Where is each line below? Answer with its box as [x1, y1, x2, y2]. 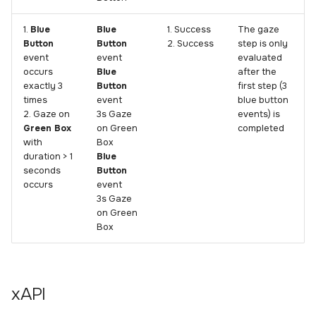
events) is [238, 109, 280, 121]
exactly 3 [23, 80, 63, 92]
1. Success [167, 24, 211, 36]
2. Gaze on [23, 109, 70, 121]
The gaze [238, 24, 279, 36]
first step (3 [238, 80, 287, 92]
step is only [238, 38, 288, 50]
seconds [23, 165, 61, 177]
